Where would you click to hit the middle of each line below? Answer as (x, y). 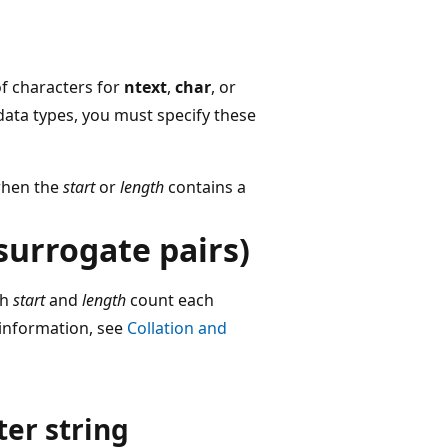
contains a (205, 186)
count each (170, 299)
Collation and (177, 327)
